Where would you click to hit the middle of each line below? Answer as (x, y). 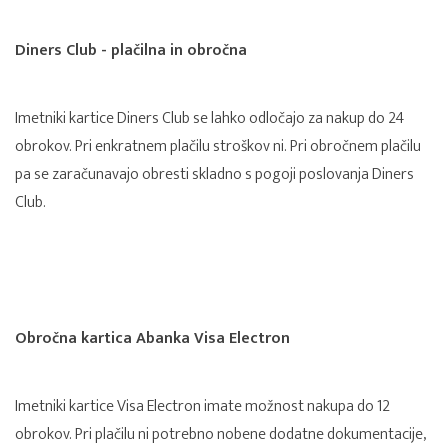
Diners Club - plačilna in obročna (131, 51)
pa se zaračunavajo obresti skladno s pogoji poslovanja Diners (214, 175)
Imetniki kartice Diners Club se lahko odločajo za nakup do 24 (209, 119)
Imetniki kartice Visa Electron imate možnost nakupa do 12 (202, 407)
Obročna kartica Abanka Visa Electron (152, 339)
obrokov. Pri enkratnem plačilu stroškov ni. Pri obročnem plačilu (218, 147)
